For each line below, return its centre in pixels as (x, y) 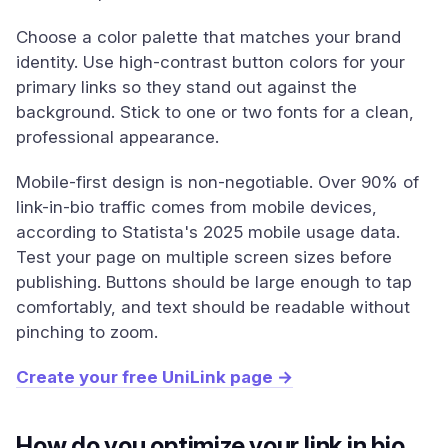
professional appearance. (117, 137)
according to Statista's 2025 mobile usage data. (208, 232)
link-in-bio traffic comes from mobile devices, (196, 207)
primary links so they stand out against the (186, 87)
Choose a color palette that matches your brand (208, 37)
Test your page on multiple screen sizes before (204, 257)
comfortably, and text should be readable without (213, 307)
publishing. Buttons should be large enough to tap (214, 282)
